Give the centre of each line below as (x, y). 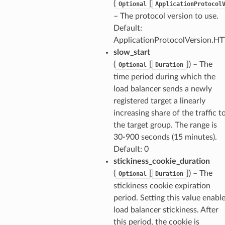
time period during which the (164, 77)
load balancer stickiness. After (166, 210)
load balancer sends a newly (162, 89)
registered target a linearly (159, 101)
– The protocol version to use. (166, 16)
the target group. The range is (165, 125)
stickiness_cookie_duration (161, 161)
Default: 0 (131, 149)
